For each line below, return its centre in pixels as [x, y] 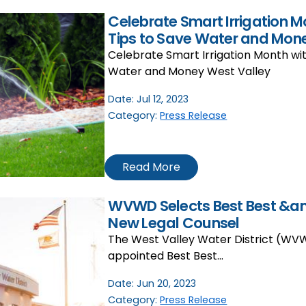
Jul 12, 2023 [163, 99]
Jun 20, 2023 [167, 283]
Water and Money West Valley [190, 71]
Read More [152, 167]
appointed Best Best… [166, 255]
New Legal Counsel [174, 223]
